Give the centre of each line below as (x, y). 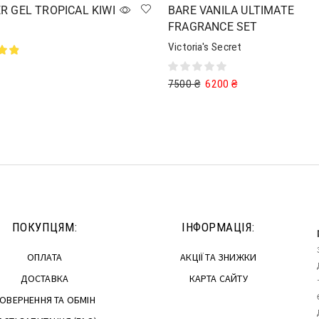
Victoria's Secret (205, 47)
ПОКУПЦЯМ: (45, 227)
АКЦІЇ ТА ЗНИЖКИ (219, 257)
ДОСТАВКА (45, 278)
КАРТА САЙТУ (218, 278)
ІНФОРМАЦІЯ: (218, 227)
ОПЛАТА (45, 257)
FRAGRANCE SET (213, 26)
